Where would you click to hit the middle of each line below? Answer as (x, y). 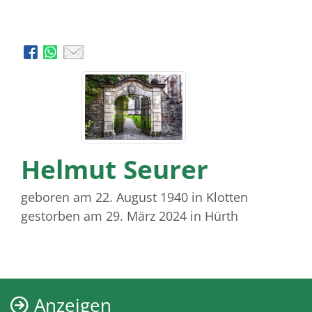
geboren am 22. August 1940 (104, 197)
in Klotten (220, 197)
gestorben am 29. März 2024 (104, 216)
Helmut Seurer (115, 170)
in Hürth (214, 216)
